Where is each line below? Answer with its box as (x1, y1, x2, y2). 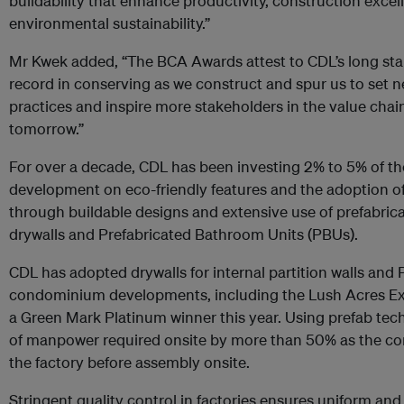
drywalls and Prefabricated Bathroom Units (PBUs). (9, 225, 358, 243)
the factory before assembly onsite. (9, 353, 250, 372)
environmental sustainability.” (9, 14, 210, 32)
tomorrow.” (9, 119, 84, 138)
